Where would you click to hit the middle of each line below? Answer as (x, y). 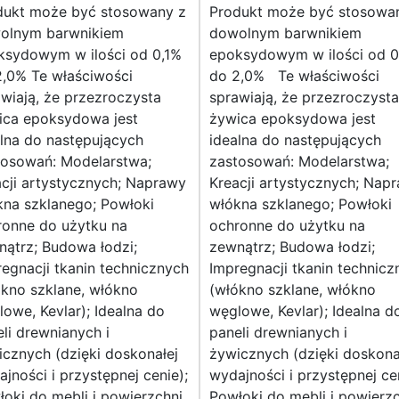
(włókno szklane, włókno (293, 290)
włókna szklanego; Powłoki (301, 204)
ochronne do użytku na (287, 226)
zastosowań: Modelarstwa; (299, 162)
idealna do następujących (295, 140)
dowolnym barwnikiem (285, 33)
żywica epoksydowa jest (293, 119)
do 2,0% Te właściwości (294, 76)
